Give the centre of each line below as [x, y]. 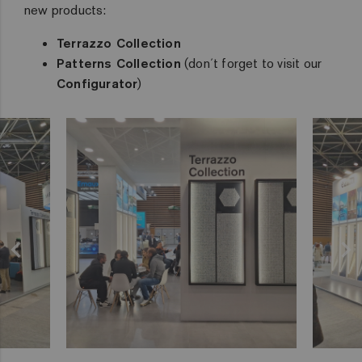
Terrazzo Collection [119, 43]
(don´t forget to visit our [251, 63]
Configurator [97, 83]
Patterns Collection [119, 63]
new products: [65, 10]
